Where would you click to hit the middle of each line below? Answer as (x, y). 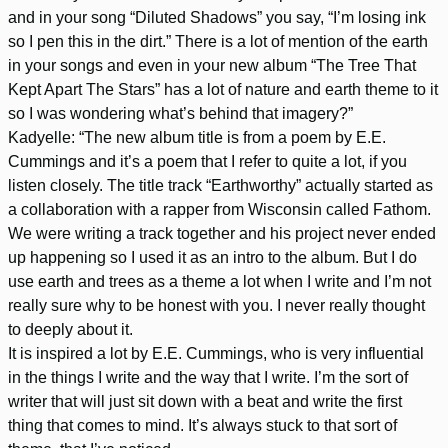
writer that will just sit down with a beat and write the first (205, 402)
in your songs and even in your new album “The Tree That (212, 66)
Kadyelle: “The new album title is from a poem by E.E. (197, 138)
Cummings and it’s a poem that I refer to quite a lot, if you (207, 162)
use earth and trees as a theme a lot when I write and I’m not (219, 282)
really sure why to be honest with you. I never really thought (216, 306)
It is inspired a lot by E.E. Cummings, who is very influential (216, 354)
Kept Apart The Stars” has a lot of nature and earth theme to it (223, 90)
